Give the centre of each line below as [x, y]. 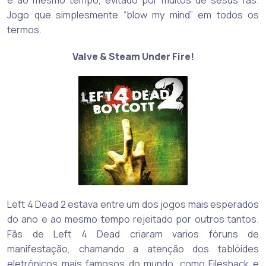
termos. [24, 30]
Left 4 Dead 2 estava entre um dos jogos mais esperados [133, 205]
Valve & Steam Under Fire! [133, 57]
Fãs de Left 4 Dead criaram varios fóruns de [133, 234]
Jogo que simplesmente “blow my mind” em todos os [133, 15]
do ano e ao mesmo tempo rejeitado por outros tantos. [133, 219]
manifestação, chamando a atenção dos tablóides [133, 249]
